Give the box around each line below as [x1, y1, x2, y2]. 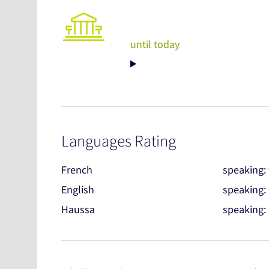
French [61, 163, 92, 177]
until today [130, 37, 180, 52]
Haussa [61, 202, 95, 217]
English [61, 183, 94, 197]
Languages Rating [61, 130, 176, 151]
